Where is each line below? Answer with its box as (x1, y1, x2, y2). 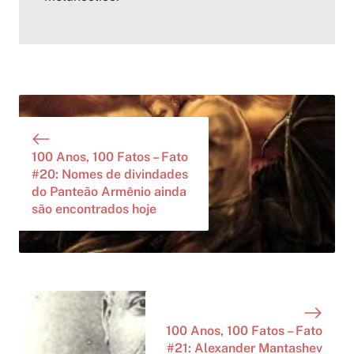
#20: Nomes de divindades (32, 167, 188, 183)
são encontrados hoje (32, 201, 156, 217)
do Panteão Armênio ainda (32, 184, 186, 200)
